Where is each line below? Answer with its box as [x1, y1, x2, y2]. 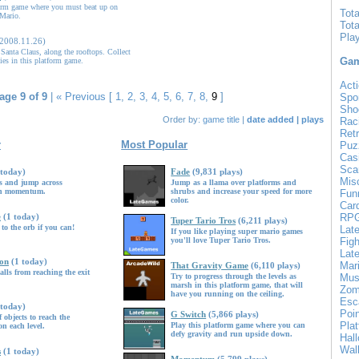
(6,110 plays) [251, 260, 301, 270]
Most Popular [121, 139, 188, 151]
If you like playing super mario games [171, 227, 304, 236]
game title [203, 115, 240, 124]
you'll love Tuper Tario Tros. [171, 236, 272, 244]
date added [247, 115, 294, 124]
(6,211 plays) [238, 216, 288, 225]
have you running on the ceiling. [171, 289, 285, 298]
